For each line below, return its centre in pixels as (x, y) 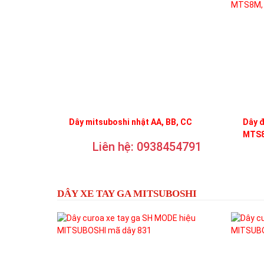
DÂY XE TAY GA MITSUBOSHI (127, 193)
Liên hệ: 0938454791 (147, 146)
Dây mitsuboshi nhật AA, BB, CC (131, 122)
